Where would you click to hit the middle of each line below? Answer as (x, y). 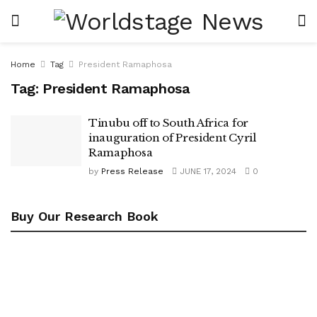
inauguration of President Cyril (172, 138)
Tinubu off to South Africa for (168, 123)
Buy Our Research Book (85, 216)
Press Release (132, 171)
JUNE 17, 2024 (207, 171)
